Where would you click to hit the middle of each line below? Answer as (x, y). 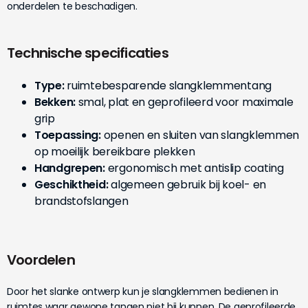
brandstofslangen (81, 201)
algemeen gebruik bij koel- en (187, 184)
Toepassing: (68, 135)
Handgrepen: (70, 168)
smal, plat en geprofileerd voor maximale (185, 102)
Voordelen (41, 260)
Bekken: (55, 102)
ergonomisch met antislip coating (194, 168)
